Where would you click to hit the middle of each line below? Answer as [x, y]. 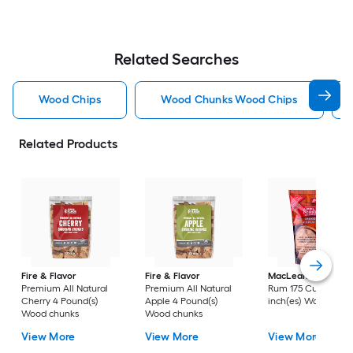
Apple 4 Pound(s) [181, 301]
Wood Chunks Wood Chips [229, 100]
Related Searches [176, 59]
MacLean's [292, 276]
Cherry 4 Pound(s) [60, 301]
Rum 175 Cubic [299, 289]
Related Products [68, 144]
